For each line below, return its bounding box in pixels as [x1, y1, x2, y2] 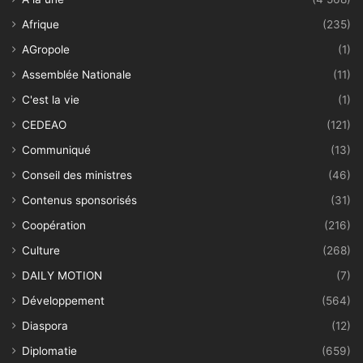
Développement [22, 293, 105, 307]
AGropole [22, 42, 70, 56]
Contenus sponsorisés [22, 193, 137, 207]
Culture [22, 243, 60, 257]
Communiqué [22, 143, 91, 156]
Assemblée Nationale [22, 67, 131, 81]
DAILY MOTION [22, 268, 102, 282]
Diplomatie [22, 344, 77, 357]
